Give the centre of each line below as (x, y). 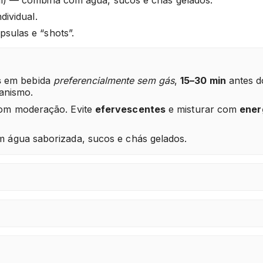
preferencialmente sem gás (114, 81)
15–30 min (203, 81)
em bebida (27, 81)
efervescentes (130, 109)
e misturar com (203, 109)
